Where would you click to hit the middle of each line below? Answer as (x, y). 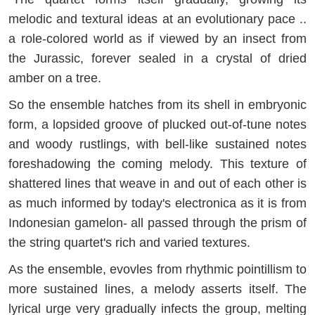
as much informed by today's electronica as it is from (157, 203)
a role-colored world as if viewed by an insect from (157, 38)
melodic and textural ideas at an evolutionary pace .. (157, 19)
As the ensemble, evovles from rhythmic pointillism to (157, 269)
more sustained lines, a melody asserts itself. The (157, 289)
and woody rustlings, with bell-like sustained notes (157, 144)
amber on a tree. (55, 78)
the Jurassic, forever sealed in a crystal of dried (157, 58)
